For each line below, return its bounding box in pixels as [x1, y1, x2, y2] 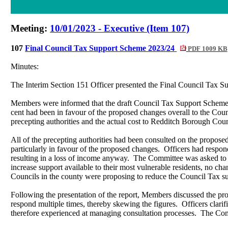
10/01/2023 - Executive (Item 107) [50, 23, 190, 34]
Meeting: [11, 23, 50, 34]
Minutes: [11, 62, 39, 71]
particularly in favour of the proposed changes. [11, 145, 160, 154]
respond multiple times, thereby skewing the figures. [11, 199, 178, 209]
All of [11, 135, 30, 145]
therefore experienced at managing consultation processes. [11, 209, 197, 218]
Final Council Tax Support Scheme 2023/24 [25, 44, 177, 53]
